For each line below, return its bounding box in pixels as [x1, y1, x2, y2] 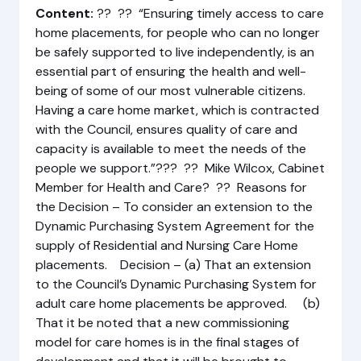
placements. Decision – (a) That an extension [35, 256, 311, 273]
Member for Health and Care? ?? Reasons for [35, 179, 307, 196]
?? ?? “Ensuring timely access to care [93, 5, 324, 22]
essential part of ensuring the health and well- [35, 63, 306, 80]
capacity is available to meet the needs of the [35, 140, 306, 157]
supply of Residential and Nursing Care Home [35, 237, 298, 254]
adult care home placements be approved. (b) [35, 295, 320, 312]
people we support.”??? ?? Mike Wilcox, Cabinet [35, 160, 325, 176]
